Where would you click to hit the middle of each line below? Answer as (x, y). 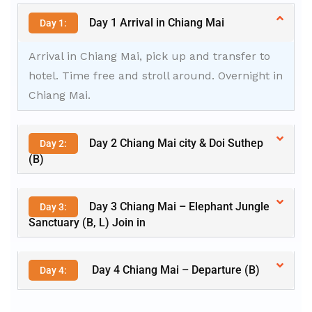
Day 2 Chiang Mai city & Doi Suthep (176, 143)
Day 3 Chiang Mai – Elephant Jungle (179, 207)
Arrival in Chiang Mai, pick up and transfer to (149, 56)
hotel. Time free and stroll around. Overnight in (156, 76)
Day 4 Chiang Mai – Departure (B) (174, 270)
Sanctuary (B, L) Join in (87, 223)
